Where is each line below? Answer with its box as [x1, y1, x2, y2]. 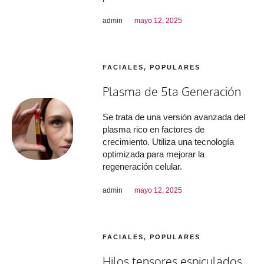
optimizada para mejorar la [103, 148, 205, 159]
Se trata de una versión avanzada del [103, 111, 246, 122]
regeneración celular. [103, 161, 183, 171]
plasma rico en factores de [103, 124, 205, 134]
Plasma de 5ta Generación [103, 83, 242, 99]
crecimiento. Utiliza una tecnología [103, 136, 235, 147]
